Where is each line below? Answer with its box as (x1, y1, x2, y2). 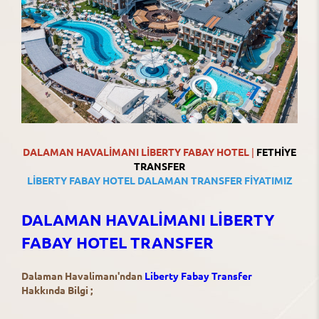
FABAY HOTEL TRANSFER (21, 232, 214, 252)
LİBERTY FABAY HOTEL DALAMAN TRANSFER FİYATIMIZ (26, 173, 293, 187)
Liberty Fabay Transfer (145, 268, 252, 282)
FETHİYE (254, 145, 296, 158)
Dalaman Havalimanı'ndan (21, 268, 145, 282)
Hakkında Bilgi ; (21, 283, 93, 296)
